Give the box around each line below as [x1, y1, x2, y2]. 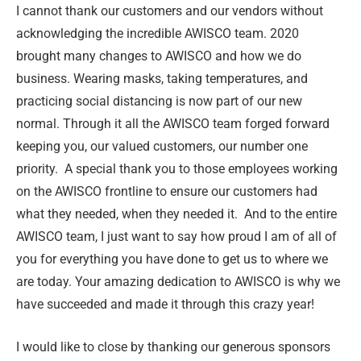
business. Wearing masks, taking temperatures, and [16, 71, 308, 87]
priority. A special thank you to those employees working [16, 161, 338, 177]
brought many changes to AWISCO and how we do [16, 48, 301, 64]
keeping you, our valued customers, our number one [16, 139, 308, 155]
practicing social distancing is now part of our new [16, 93, 302, 110]
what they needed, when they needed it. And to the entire [16, 206, 337, 222]
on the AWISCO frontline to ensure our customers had [16, 184, 317, 200]
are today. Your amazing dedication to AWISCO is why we [16, 274, 340, 290]
